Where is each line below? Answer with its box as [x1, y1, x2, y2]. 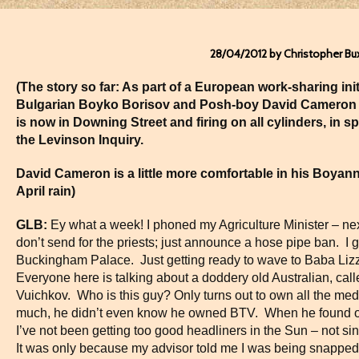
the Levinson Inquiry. [16, 133, 143, 147]
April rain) [16, 184, 75, 198]
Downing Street [73, 115, 167, 129]
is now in [16, 115, 73, 129]
